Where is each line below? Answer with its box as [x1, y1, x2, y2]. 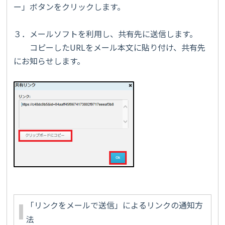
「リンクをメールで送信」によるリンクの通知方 [26, 198, 203, 211]
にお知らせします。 [14, 54, 85, 67]
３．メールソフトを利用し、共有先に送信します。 [14, 27, 197, 40]
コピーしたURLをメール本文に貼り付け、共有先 [14, 41, 205, 53]
